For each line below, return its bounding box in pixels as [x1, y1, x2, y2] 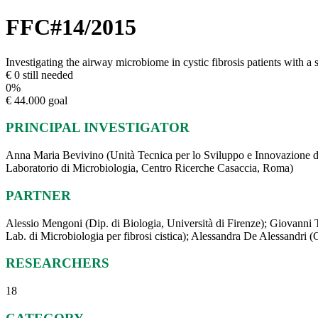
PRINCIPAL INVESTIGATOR [6, 120, 190, 136]
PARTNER [6, 187, 71, 203]
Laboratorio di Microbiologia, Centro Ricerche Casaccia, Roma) [6, 162, 293, 175]
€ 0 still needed [6, 68, 73, 81]
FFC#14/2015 [6, 14, 136, 40]
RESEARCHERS [6, 256, 109, 271]
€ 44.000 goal [6, 94, 67, 106]
